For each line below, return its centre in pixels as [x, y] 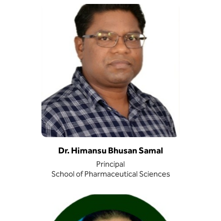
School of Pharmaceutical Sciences [110, 174]
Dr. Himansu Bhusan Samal [110, 150]
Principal [110, 164]
